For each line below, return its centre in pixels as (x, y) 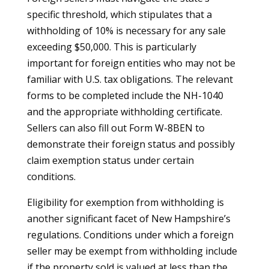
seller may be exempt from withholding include (132, 251)
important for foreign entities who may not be (131, 63)
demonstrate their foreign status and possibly (131, 144)
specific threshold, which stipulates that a (119, 14)
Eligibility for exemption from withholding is (125, 202)
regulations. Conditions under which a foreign (130, 235)
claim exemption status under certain (110, 160)
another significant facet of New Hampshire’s (128, 219)
